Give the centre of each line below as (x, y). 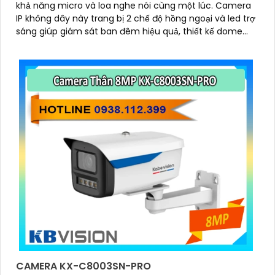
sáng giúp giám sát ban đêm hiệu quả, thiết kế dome (129, 31)
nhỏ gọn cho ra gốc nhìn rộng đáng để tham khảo (122, 44)
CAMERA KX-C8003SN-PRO (83, 266)
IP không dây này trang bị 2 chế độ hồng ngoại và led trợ (136, 18)
